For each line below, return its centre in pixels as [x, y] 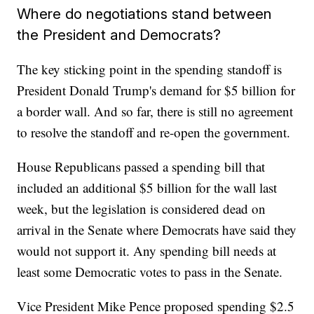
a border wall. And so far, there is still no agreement [155, 111]
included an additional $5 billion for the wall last [147, 188]
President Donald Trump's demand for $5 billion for [156, 90]
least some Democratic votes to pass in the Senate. [150, 272]
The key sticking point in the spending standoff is [150, 69]
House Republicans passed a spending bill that [141, 167]
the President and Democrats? [119, 35]
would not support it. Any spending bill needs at [147, 251]
